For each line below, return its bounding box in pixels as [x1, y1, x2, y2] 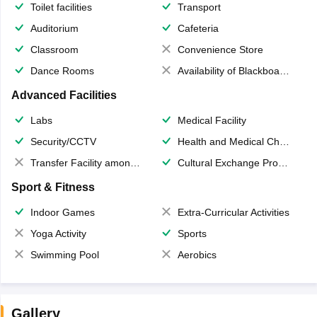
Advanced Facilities [11, 89, 117, 102]
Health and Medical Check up [178, 136, 279, 148]
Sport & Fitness [11, 181, 95, 194]
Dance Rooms [30, 65, 94, 77]
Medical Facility [178, 115, 246, 127]
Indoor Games [30, 207, 95, 219]
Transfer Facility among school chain [30, 157, 130, 169]
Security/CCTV [30, 136, 96, 148]
